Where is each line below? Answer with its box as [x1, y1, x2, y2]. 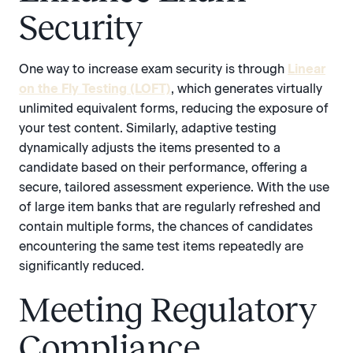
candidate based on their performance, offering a [19, 159, 307, 175]
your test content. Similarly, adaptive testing [19, 120, 277, 136]
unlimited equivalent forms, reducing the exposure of [19, 100, 329, 116]
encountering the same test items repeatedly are [19, 238, 303, 254]
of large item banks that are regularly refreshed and [19, 199, 321, 214]
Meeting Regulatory [19, 291, 317, 329]
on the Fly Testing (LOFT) [19, 80, 171, 96]
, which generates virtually [171, 80, 322, 96]
